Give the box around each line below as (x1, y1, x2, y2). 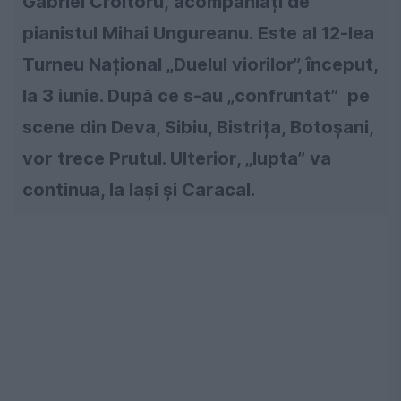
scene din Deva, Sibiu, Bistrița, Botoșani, (22, 116, 373, 139)
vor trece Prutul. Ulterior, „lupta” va (22, 148, 331, 170)
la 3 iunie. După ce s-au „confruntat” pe (22, 85, 370, 107)
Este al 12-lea (258, 22, 374, 45)
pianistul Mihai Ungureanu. (22, 22, 253, 45)
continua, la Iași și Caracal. (22, 179, 255, 201)
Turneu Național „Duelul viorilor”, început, (22, 54, 378, 76)
